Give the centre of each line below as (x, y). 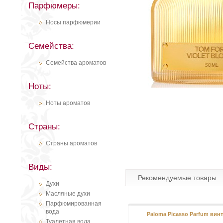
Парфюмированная (74, 204)
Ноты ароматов (68, 103)
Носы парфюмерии (73, 22)
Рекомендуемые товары (177, 178)
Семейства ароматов (76, 63)
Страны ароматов (71, 143)
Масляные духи (68, 194)
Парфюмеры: (54, 6)
